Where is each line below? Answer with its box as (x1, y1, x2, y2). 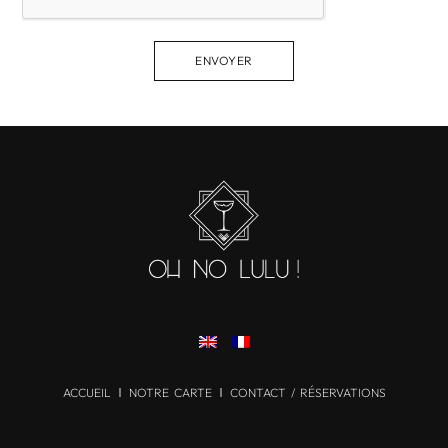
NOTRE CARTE (128, 384, 212, 400)
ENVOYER (195, 53, 253, 69)
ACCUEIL (62, 384, 111, 400)
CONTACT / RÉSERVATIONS (229, 384, 386, 400)
